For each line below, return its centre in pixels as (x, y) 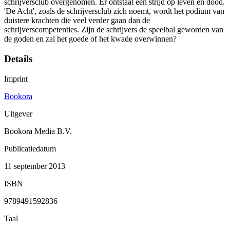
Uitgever (18, 113)
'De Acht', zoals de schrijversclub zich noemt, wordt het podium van (114, 11)
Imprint (16, 79)
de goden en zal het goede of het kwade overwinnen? (90, 39)
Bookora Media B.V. (38, 131)
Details (18, 59)
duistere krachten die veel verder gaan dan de (77, 21)
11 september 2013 (35, 166)
